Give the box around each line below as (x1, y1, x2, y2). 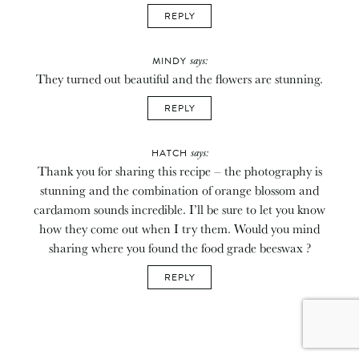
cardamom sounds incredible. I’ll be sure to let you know (34, 199, 325, 219)
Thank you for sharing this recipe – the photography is (37, 160, 322, 180)
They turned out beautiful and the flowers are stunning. (36, 68, 323, 88)
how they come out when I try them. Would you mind (39, 218, 320, 238)
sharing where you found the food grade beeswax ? (48, 237, 311, 257)
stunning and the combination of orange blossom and (40, 179, 319, 200)
